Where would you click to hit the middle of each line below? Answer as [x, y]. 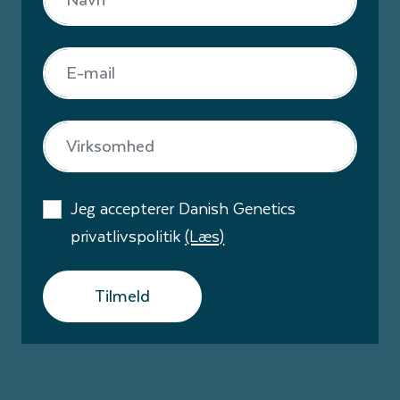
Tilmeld [122, 296]
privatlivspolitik [128, 236]
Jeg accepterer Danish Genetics [183, 208]
